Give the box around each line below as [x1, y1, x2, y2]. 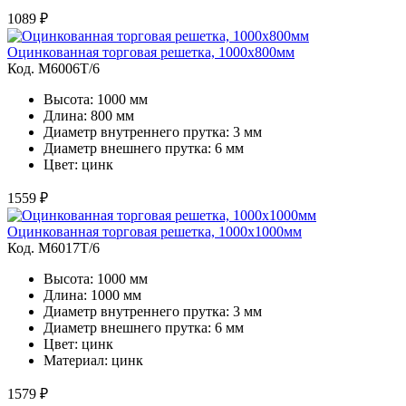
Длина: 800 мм [43, 107, 134, 123]
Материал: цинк [43, 352, 143, 368]
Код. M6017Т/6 [7, 239, 100, 256]
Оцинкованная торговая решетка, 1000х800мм [7, 43, 295, 60]
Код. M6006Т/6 [7, 60, 100, 76]
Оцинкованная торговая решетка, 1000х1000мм [7, 223, 302, 239]
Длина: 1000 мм [43, 286, 141, 303]
